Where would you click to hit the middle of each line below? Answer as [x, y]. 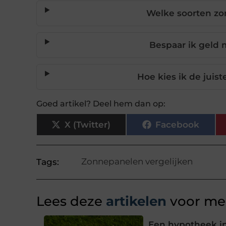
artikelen [134, 202]
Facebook [177, 124]
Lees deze [69, 202]
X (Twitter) [88, 124]
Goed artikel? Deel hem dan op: [101, 104]
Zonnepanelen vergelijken [137, 162]
